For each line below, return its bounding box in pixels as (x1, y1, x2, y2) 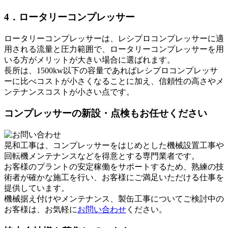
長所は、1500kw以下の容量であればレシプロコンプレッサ (4, 66, 218, 75)
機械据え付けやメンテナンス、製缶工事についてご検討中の (4, 194, 224, 203)
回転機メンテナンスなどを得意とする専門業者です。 (4, 152, 199, 160)
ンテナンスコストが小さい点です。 (4, 87, 134, 96)
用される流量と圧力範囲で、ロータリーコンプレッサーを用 (4, 44, 224, 53)
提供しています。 (4, 184, 69, 192)
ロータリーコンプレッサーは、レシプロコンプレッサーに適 (4, 34, 224, 43)
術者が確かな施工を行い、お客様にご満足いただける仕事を (4, 173, 224, 182)
